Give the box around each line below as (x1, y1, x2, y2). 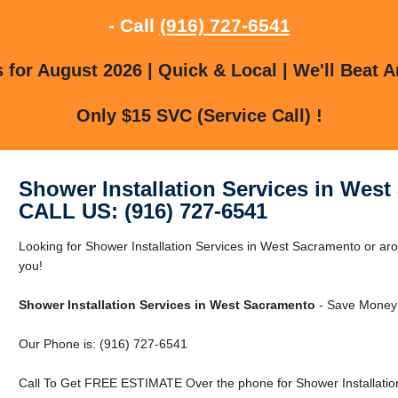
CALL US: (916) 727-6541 (18, 198, 267, 223)
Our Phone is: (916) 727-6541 (18, 336, 187, 351)
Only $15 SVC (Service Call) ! (76, 105, 322, 125)
